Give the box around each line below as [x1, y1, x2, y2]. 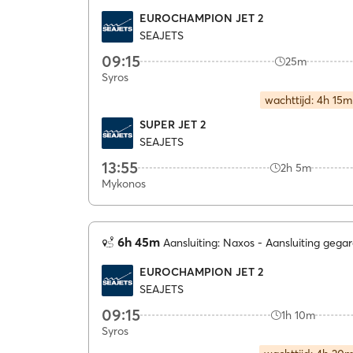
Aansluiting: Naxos [160, 236, 258, 250]
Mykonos [102, 176, 146, 191]
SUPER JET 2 [139, 117, 206, 132]
